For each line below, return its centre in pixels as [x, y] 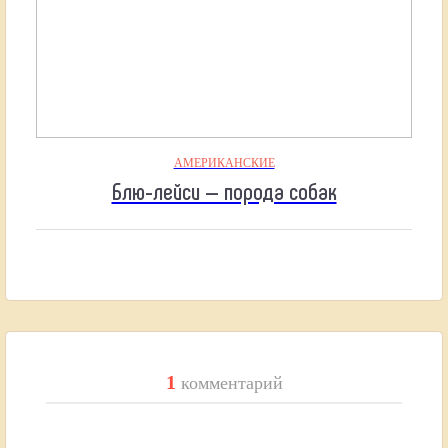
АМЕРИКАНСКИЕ [224, 162]
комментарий [231, 382]
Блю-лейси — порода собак [224, 190]
